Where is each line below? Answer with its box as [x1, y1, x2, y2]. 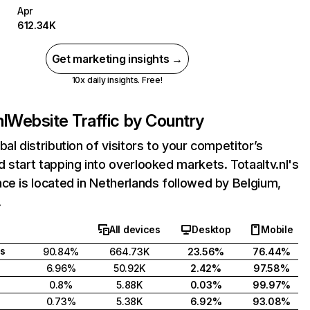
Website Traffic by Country [7, 111, 204, 131]
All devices [109, 224, 161, 235]
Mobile [261, 224, 293, 235]
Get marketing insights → [51, 52, 183, 66]
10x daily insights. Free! [71, 75, 163, 85]
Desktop [192, 224, 231, 235]
